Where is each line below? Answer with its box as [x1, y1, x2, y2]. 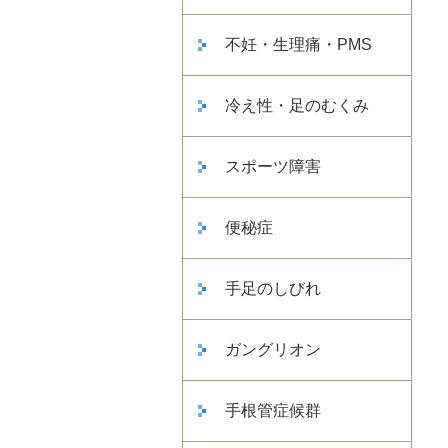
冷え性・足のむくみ [225, 97, 369, 114]
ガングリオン [225, 341, 321, 358]
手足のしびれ [225, 280, 321, 297]
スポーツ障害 [225, 158, 321, 175]
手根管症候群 [225, 402, 321, 419]
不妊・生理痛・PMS [225, 36, 372, 53]
